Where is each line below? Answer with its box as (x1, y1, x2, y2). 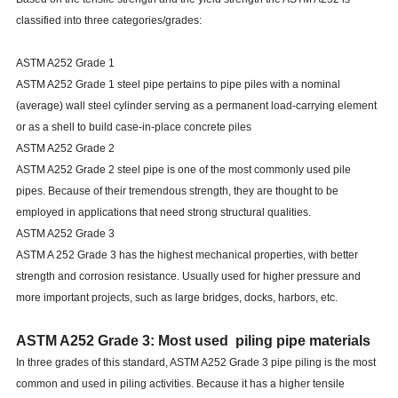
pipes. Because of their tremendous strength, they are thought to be (15, 185, 338, 198)
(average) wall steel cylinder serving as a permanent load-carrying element (15, 99, 377, 113)
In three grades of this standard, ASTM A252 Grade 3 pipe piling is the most (15, 356, 376, 370)
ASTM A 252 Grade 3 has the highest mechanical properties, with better (15, 249, 358, 262)
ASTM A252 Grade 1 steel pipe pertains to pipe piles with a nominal (15, 78, 340, 92)
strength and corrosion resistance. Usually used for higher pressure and (15, 270, 361, 283)
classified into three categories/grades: (15, 14, 202, 28)
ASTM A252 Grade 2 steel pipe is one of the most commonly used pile (15, 163, 351, 177)
